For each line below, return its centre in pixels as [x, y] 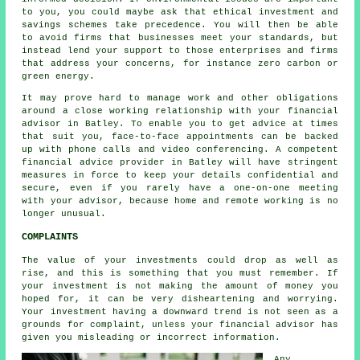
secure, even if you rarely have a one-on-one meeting [180, 188]
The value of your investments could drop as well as [180, 261]
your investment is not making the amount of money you [180, 286]
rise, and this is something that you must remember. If [180, 274]
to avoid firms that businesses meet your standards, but [180, 38]
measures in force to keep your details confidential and [180, 176]
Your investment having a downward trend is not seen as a [180, 312]
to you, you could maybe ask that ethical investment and [180, 12]
